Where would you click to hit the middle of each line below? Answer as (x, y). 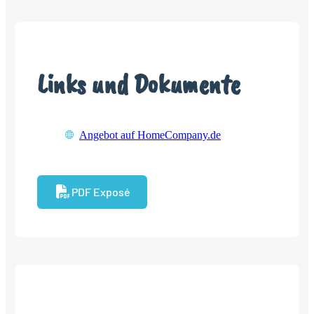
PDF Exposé (101, 191)
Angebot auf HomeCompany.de (150, 135)
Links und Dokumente (139, 84)
